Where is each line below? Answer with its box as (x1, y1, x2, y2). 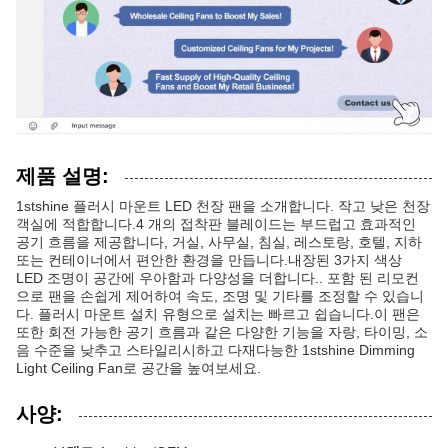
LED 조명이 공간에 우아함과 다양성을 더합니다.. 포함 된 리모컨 (16, 270, 419, 286)
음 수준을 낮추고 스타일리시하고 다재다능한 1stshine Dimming (16, 342, 415, 358)
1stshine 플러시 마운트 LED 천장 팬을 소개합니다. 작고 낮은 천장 (16, 198, 430, 214)
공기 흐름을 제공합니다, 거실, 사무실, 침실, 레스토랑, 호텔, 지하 (16, 234, 422, 250)
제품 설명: (16, 165, 109, 187)
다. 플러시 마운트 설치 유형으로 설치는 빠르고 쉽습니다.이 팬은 (16, 306, 420, 322)
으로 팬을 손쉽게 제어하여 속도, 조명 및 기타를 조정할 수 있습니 (16, 288, 424, 304)
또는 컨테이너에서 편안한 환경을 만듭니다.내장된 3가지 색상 (16, 252, 402, 268)
